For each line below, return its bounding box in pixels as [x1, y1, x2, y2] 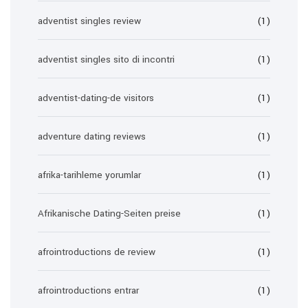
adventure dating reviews [38, 130, 146, 143]
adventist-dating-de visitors [38, 91, 154, 104]
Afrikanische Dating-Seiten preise [38, 207, 181, 220]
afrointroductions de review [38, 245, 155, 258]
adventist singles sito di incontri [38, 53, 175, 66]
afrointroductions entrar [38, 284, 139, 297]
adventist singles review [38, 14, 141, 27]
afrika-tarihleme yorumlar [38, 168, 141, 181]
